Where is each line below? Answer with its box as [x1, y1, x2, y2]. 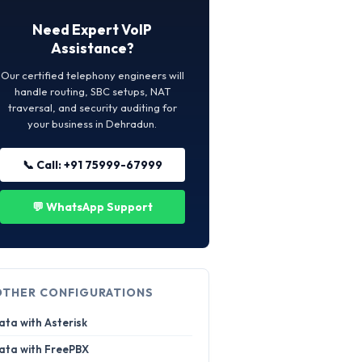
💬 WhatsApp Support [32, 200, 153, 214]
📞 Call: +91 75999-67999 [22, 158, 162, 172]
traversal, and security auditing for [7, 101, 177, 114]
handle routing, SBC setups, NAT [14, 85, 170, 98]
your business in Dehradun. [27, 117, 158, 130]
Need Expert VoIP [32, 20, 153, 39]
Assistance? [50, 39, 134, 57]
